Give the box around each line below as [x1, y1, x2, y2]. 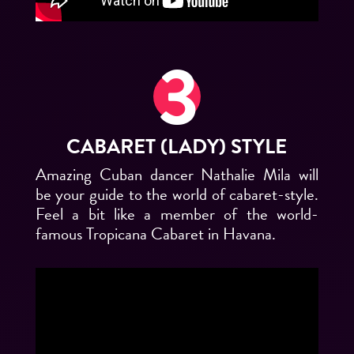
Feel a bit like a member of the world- [35, 201, 319, 228]
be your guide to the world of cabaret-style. [35, 182, 319, 208]
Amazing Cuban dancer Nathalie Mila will [35, 162, 319, 188]
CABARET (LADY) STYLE [66, 131, 288, 163]
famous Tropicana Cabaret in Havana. [35, 221, 280, 247]
